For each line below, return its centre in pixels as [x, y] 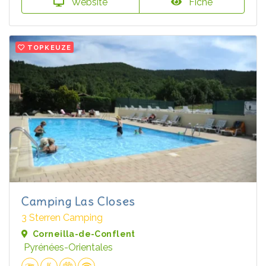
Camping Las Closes [78, 201]
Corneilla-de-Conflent [84, 234]
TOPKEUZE [50, 47]
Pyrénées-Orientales [68, 247]
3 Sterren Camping [62, 217]
